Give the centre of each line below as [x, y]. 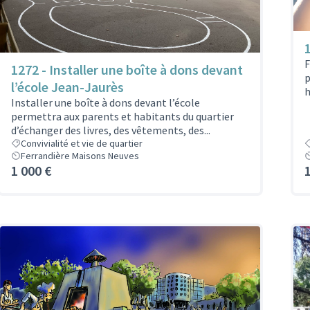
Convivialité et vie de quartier [82, 144]
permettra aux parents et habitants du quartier [122, 117]
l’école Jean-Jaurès [67, 87]
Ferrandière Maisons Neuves [80, 156]
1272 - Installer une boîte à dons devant [127, 70]
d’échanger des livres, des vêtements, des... [111, 130]
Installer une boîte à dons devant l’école [106, 103]
